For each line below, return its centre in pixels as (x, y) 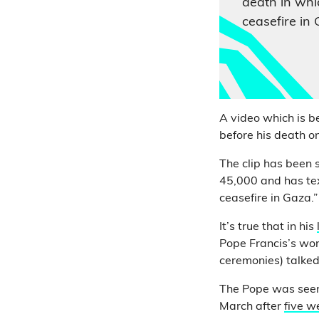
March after (252, 307)
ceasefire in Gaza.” (268, 199)
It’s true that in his (268, 227)
